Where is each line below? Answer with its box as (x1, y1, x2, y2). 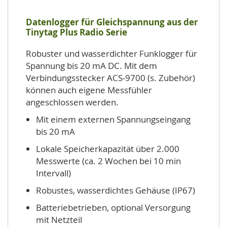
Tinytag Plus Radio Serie (26, 26, 127, 38)
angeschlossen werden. (26, 96, 119, 108)
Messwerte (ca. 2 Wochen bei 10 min (36, 155, 181, 167)
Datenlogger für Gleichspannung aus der (26, 16, 198, 28)
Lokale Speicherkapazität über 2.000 (36, 143, 179, 155)
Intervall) (36, 167, 71, 179)
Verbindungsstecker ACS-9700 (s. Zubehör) (26, 72, 195, 84)
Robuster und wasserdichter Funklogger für (26, 48, 197, 59)
